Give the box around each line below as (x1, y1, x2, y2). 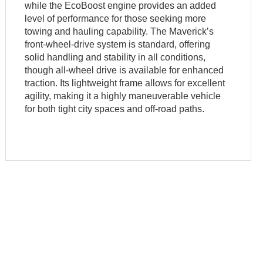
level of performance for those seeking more (25, 13, 207, 23)
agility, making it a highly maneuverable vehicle (25, 90, 221, 101)
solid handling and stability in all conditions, (25, 52, 206, 62)
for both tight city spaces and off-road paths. (25, 103, 205, 114)
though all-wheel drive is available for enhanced (25, 65, 224, 75)
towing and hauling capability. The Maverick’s (25, 26, 214, 36)
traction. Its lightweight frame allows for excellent (25, 77, 225, 88)
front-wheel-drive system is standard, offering (25, 39, 211, 49)
